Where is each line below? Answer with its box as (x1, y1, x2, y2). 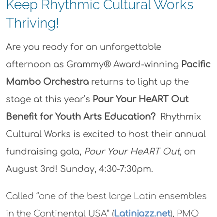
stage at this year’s (5, 94, 93, 104)
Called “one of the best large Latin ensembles (5, 191, 207, 201)
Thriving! (5, 15, 59, 31)
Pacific (181, 59, 211, 69)
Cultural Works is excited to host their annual (5, 129, 206, 139)
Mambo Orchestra (5, 77, 91, 87)
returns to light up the (91, 77, 189, 87)
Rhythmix (155, 111, 201, 122)
